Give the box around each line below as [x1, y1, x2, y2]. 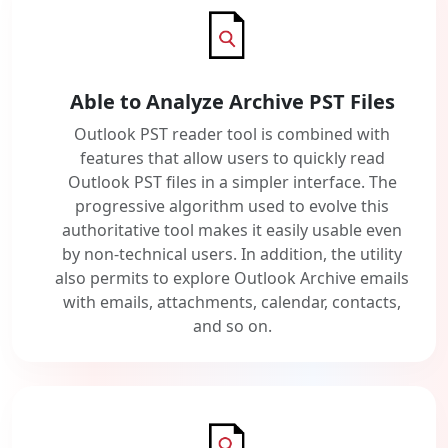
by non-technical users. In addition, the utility [62, 243, 402, 266]
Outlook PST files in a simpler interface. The [67, 171, 397, 194]
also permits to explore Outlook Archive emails [55, 267, 409, 290]
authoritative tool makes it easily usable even [62, 219, 402, 242]
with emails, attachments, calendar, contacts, [63, 291, 401, 314]
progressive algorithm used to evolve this [75, 195, 389, 218]
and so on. [192, 315, 272, 338]
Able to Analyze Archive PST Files [69, 88, 395, 116]
